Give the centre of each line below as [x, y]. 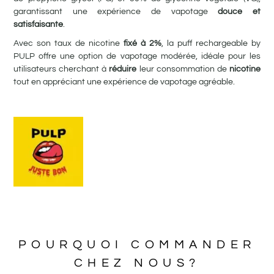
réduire [123, 69]
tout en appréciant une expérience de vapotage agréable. [124, 82]
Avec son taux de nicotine [69, 43]
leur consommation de [183, 69]
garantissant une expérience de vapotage [116, 11]
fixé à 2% [143, 43]
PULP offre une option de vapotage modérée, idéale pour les [137, 56]
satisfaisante [39, 24]
